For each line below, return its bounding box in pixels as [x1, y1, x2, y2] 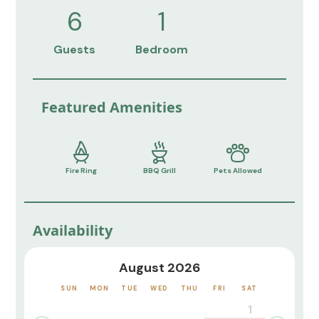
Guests [53, 42, 96, 58]
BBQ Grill [142, 165, 176, 175]
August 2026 [118, 258, 201, 276]
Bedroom [135, 42, 189, 58]
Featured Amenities [41, 97, 183, 117]
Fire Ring [65, 165, 97, 175]
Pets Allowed [214, 165, 263, 175]
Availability [33, 220, 113, 240]
